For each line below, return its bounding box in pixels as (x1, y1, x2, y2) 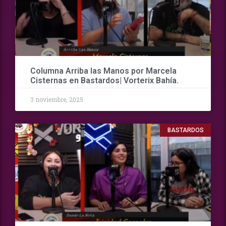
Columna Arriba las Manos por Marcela (30, 66, 177, 76)
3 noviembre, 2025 (30, 95, 83, 104)
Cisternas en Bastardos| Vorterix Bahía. (30, 76, 179, 86)
